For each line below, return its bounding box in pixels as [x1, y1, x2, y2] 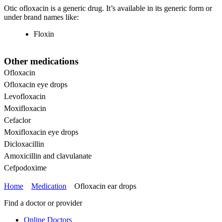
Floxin [34, 30, 54, 39]
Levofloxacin [4, 92, 46, 101]
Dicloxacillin [4, 139, 44, 148]
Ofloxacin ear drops [74, 181, 136, 190]
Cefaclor [4, 115, 31, 124]
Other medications [4, 55, 78, 66]
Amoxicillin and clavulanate [4, 151, 92, 160]
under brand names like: [4, 13, 79, 22]
